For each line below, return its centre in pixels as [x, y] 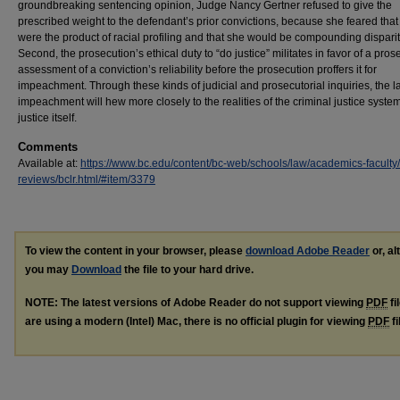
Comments [48, 147]
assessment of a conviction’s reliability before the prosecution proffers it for [197, 70]
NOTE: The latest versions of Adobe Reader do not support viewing [196, 302]
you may [48, 270]
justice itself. [47, 118]
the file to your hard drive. [187, 270]
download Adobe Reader [308, 251]
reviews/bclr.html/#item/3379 [87, 179]
